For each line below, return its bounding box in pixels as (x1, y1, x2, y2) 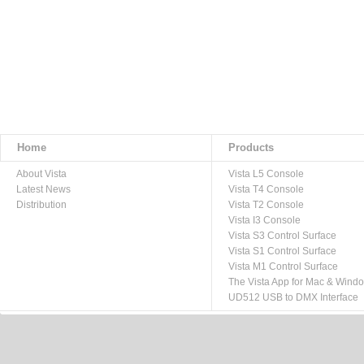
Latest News (16, 184, 71, 195)
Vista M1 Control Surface (228, 261, 338, 272)
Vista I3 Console (228, 214, 301, 226)
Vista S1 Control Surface (228, 245, 336, 257)
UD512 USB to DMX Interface (228, 292, 358, 303)
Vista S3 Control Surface (228, 230, 336, 241)
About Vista (16, 168, 67, 180)
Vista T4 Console (228, 184, 304, 195)
